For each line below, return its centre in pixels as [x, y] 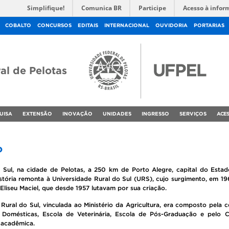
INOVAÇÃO [77, 114]
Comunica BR [101, 8]
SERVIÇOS [193, 114]
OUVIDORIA [171, 25]
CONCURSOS [54, 25]
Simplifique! [46, 8]
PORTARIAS [209, 25]
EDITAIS [88, 25]
